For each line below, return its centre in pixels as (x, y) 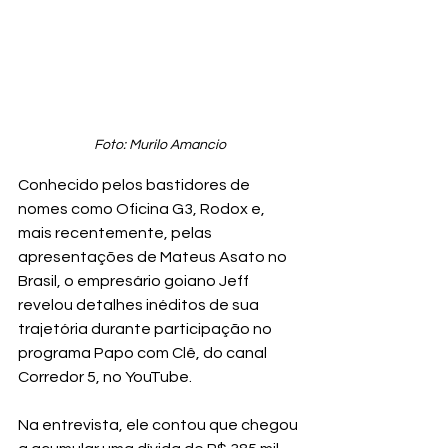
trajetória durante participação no (146, 328)
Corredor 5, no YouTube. (105, 376)
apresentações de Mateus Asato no (154, 256)
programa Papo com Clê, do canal (144, 352)
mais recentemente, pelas (116, 232)
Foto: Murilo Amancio (160, 144)
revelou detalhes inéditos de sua (140, 304)
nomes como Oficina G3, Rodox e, (143, 208)
